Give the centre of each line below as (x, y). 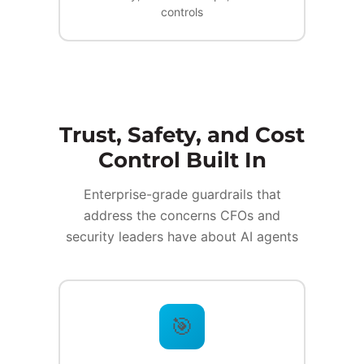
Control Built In (182, 160)
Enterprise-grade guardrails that (182, 195)
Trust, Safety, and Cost (182, 135)
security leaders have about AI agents (182, 237)
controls (182, 12)
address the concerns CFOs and (182, 216)
